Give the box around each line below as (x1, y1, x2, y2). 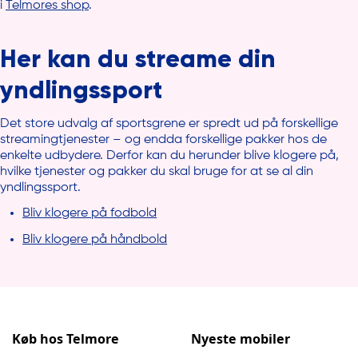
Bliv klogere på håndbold (22, 233, 168, 246)
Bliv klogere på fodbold (22, 207, 157, 221)
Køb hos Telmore (12, 329, 119, 348)
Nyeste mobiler (191, 329, 290, 348)
